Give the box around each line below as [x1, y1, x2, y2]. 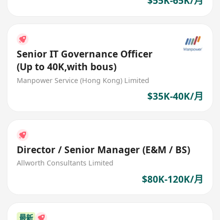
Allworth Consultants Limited [17, 158, 114, 168]
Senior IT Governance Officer [17, 47, 153, 60]
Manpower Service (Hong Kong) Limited [17, 75, 150, 85]
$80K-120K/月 [141, 173, 203, 186]
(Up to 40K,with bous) [17, 60, 117, 73]
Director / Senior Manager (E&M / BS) [17, 143, 191, 156]
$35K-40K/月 [147, 90, 203, 103]
